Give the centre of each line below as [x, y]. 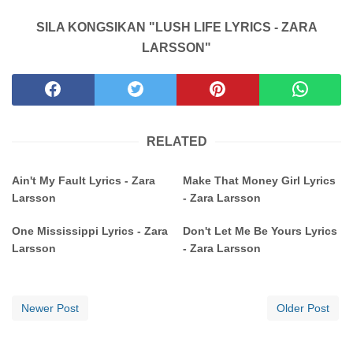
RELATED [176, 142]
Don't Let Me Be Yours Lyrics [260, 231]
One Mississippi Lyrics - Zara [90, 231]
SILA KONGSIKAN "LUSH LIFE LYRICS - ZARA [176, 28]
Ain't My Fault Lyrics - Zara [84, 181]
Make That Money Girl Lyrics [260, 181]
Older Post [303, 308]
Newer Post [50, 308]
